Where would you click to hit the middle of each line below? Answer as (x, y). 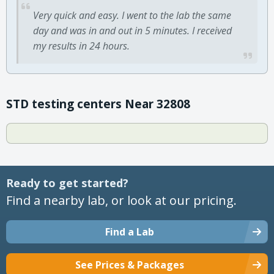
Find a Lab (130, 231)
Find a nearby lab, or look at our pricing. (121, 200)
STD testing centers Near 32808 (98, 104)
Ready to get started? (67, 183)
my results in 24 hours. (81, 46)
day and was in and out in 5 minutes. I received (132, 30)
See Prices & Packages (130, 265)
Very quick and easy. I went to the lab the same (132, 15)
